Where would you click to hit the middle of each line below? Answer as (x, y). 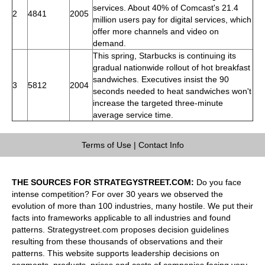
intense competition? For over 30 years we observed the (117, 194)
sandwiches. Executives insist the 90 (161, 79)
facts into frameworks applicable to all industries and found (121, 217)
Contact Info (161, 145)
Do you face (218, 182)
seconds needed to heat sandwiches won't (172, 91)
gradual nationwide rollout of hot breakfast (172, 67)
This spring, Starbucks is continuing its (164, 55)
